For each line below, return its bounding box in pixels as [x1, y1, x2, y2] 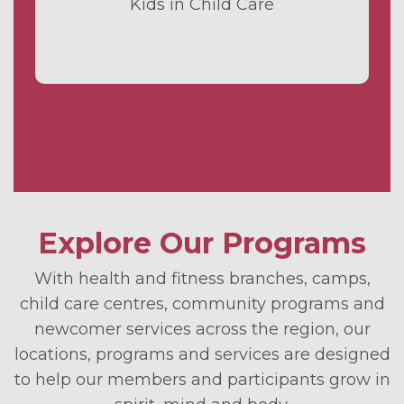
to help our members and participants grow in [14, 369, 390, 390]
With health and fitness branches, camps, [33, 268, 371, 289]
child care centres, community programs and [19, 293, 385, 314]
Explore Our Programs [38, 225, 366, 261]
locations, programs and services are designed [14, 344, 390, 364]
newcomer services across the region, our [33, 318, 371, 339]
